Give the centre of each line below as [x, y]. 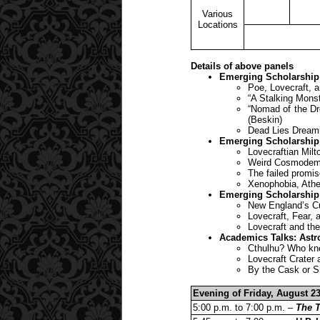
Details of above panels [242, 66]
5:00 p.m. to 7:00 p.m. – [244, 307]
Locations [217, 24]
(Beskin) [265, 119]
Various [217, 14]
